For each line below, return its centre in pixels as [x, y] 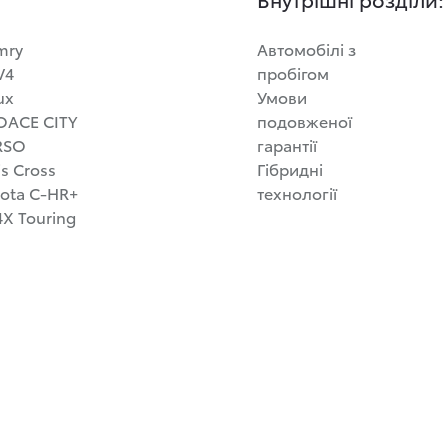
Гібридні [290, 168]
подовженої [304, 120]
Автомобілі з [306, 48]
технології [297, 192]
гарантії [287, 144]
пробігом [293, 72]
